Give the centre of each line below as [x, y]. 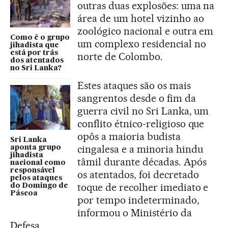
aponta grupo [36, 148]
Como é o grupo [40, 37]
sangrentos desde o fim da [137, 98]
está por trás [34, 53]
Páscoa [24, 194]
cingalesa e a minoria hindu [140, 149]
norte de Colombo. [120, 56]
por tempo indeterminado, [138, 200]
